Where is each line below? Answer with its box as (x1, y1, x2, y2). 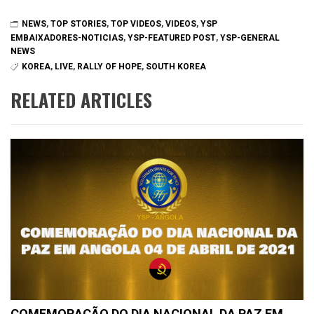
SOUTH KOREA (146, 61, 206, 71)
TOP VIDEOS (111, 19, 161, 29)
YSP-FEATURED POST (128, 32, 216, 43)
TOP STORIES (50, 19, 107, 29)
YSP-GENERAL (220, 32, 280, 43)
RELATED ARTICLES (11, 86, 152, 114)
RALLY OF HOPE (77, 61, 142, 71)
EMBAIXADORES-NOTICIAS (11, 32, 123, 43)
